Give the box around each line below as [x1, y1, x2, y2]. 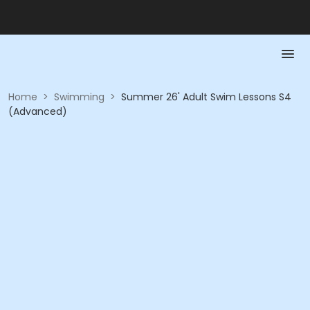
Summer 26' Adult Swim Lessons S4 [121, 90, 291, 104]
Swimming [54, 90, 104, 104]
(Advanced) [8, 104, 67, 118]
